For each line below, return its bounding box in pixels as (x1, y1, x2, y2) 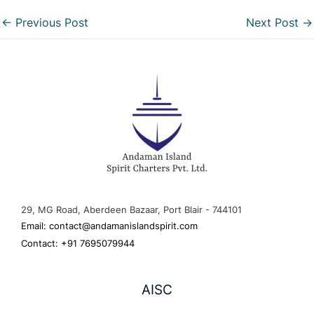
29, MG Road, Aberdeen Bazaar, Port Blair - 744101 (21, 203, 242, 215)
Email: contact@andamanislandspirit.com (21, 220, 198, 232)
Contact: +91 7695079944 (21, 238, 135, 250)
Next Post (246, 15, 302, 30)
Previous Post (12, 15, 88, 30)
